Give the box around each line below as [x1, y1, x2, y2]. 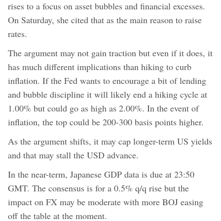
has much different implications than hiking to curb [8, 60, 191, 73]
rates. [8, 27, 27, 39]
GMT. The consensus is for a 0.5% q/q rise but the [8, 182, 189, 194]
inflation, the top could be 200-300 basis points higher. [8, 115, 204, 128]
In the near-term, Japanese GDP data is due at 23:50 [8, 168, 194, 180]
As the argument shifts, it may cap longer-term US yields [8, 135, 212, 147]
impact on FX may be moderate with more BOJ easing [8, 195, 203, 208]
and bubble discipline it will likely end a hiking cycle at [8, 88, 207, 100]
